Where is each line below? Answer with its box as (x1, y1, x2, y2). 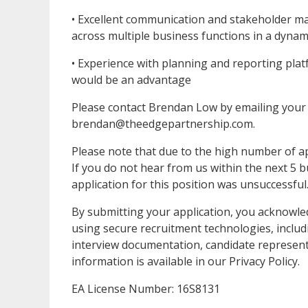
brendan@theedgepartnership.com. (71, 115, 255, 131)
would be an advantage (71, 71, 191, 87)
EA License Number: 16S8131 (71, 280, 220, 296)
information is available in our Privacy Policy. (71, 253, 300, 269)
